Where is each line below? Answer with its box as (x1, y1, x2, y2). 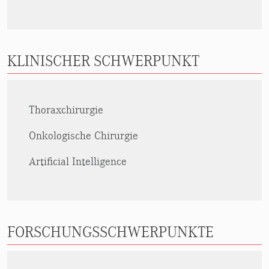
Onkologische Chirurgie (29, 129, 138, 142)
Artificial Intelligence (29, 155, 127, 168)
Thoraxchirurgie (29, 103, 103, 116)
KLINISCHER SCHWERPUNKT (7, 52, 199, 70)
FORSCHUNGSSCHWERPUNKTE (7, 223, 214, 241)
